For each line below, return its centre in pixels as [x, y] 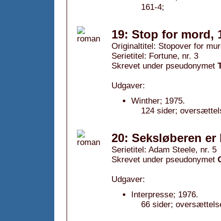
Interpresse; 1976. [165, 195]
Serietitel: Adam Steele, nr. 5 [164, 150]
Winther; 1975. [158, 101]
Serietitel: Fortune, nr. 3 [155, 56]
